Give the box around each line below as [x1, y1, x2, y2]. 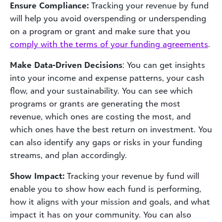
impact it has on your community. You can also [10, 209, 191, 220]
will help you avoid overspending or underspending [10, 13, 206, 23]
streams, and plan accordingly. [10, 150, 127, 160]
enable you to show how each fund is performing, [10, 183, 201, 194]
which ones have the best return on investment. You [10, 124, 212, 134]
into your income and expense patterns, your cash [10, 72, 204, 83]
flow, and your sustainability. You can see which [10, 85, 193, 96]
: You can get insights [122, 59, 205, 70]
